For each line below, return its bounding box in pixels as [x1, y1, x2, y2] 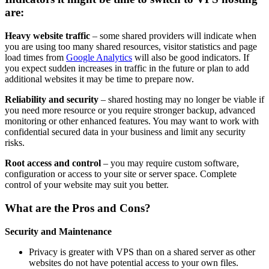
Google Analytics [66, 52, 132, 63]
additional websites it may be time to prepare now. [5, 74, 194, 85]
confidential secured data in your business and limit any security [5, 127, 246, 138]
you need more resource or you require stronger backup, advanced [5, 105, 255, 116]
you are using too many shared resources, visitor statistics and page [5, 41, 257, 52]
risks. [5, 138, 25, 148]
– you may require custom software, [101, 158, 239, 169]
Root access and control [5, 158, 101, 169]
